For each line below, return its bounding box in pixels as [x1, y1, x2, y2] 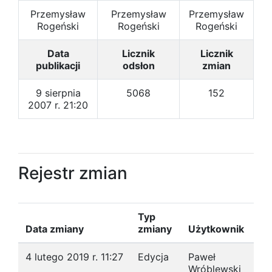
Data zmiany [25, 223, 84, 235]
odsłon [122, 59, 155, 72]
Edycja [138, 251, 169, 263]
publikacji [36, 59, 80, 72]
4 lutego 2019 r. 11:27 [25, 251, 123, 263]
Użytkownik [188, 223, 244, 235]
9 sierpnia [35, 87, 81, 99]
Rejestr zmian [18, 163, 127, 183]
